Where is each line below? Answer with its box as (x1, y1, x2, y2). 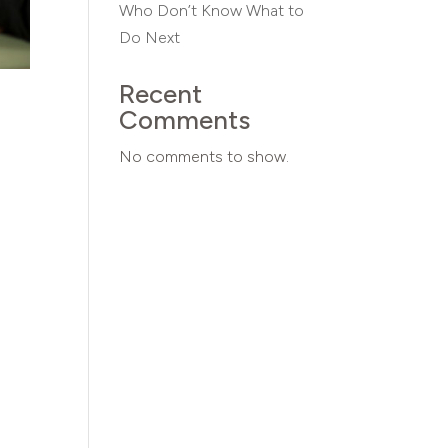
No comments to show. (119, 147, 290, 166)
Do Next (119, 28, 181, 47)
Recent (119, 78, 203, 110)
